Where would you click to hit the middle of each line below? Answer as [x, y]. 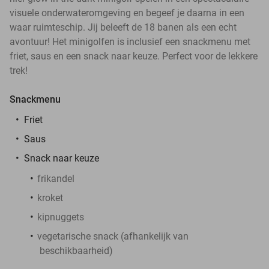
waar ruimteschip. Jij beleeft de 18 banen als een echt [123, 27]
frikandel [56, 178]
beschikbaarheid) [76, 250]
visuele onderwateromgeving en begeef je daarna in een [127, 13]
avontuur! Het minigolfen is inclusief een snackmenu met [130, 41]
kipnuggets [61, 217]
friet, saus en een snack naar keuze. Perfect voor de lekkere [134, 56]
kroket [50, 198]
